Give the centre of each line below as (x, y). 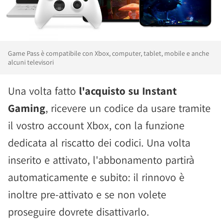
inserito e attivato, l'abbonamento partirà (101, 160)
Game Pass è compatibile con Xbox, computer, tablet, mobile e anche (109, 53)
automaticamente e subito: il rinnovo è (96, 177)
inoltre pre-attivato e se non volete (87, 194)
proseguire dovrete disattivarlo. (78, 212)
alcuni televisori (31, 62)
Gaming (27, 108)
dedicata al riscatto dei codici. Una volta (99, 143)
